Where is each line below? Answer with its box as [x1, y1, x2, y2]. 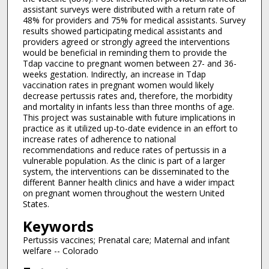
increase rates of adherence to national [22, 133, 176, 145]
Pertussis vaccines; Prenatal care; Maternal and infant [22, 234, 230, 246]
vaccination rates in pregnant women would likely [22, 79, 214, 91]
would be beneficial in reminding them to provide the [22, 47, 227, 59]
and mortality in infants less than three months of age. [22, 101, 234, 113]
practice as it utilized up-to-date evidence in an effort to [22, 122, 238, 134]
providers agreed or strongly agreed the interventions [22, 36, 230, 48]
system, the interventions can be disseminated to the [22, 166, 229, 178]
